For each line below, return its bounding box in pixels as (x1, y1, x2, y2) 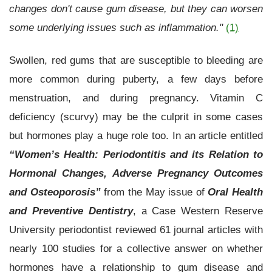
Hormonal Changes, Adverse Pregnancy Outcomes (9, 167, 263, 180)
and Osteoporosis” (9, 186, 101, 199)
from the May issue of (100, 186, 208, 199)
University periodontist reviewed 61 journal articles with (9, 223, 263, 236)
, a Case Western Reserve (132, 205, 263, 217)
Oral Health (208, 186, 263, 199)
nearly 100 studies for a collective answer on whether (9, 242, 263, 255)
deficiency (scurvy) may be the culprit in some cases (9, 110, 263, 123)
